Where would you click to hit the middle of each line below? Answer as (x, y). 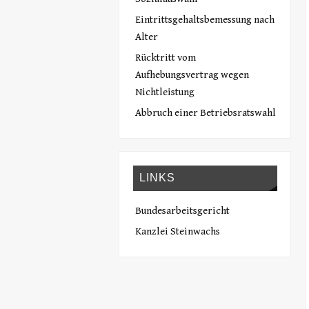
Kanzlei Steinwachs (177, 231)
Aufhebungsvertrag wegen (192, 74)
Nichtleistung (165, 92)
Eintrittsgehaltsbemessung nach (205, 19)
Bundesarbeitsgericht (182, 210)
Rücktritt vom (165, 57)
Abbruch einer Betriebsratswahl (205, 112)
